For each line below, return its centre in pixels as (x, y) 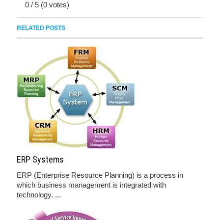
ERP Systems (40, 159)
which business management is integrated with (91, 185)
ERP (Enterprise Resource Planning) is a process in (100, 175)
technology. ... (39, 195)
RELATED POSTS (41, 27)
